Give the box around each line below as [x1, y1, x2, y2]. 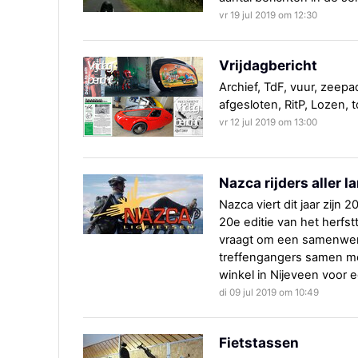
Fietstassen [219, 334, 299, 352]
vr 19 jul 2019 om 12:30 [219, 10, 317, 22]
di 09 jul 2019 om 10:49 [219, 287, 319, 299]
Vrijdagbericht [219, 57, 317, 74]
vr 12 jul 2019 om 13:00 [219, 117, 317, 129]
